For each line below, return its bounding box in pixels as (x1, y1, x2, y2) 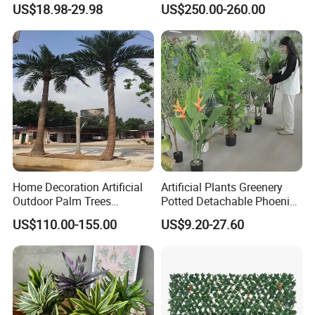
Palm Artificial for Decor (160, 207, 279, 223)
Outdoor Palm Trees (13, 193, 112, 209)
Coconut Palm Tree (13, 207, 108, 223)
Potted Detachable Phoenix (160, 193, 295, 209)
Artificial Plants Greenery (160, 179, 283, 195)
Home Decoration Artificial (13, 179, 143, 195)
